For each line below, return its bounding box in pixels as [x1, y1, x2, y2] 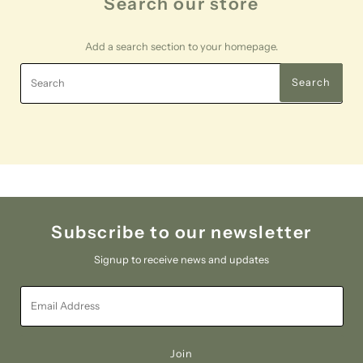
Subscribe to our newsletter [50, 220, 313, 242]
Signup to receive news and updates [94, 253, 269, 266]
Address [19, 302, 59, 315]
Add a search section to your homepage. [84, 40, 278, 53]
